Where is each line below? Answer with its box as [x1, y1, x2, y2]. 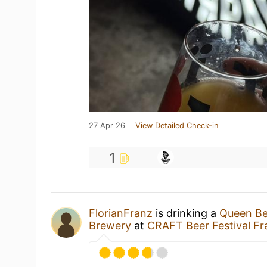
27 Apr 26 [89, 121, 126, 130]
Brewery [89, 219, 132, 232]
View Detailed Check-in [135, 121, 219, 130]
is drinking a [153, 207, 220, 219]
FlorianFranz [89, 207, 153, 219]
